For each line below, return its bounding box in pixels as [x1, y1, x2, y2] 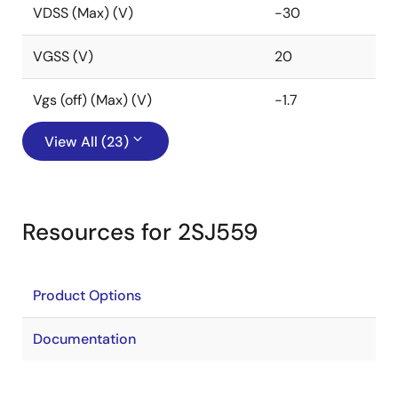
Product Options [33, 286, 141, 305]
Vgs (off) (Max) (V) [33, 91, 152, 109]
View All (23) [44, 132, 129, 151]
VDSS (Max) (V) [33, 4, 133, 22]
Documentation [33, 330, 136, 348]
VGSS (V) [33, 47, 93, 66]
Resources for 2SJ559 [22, 217, 258, 247]
